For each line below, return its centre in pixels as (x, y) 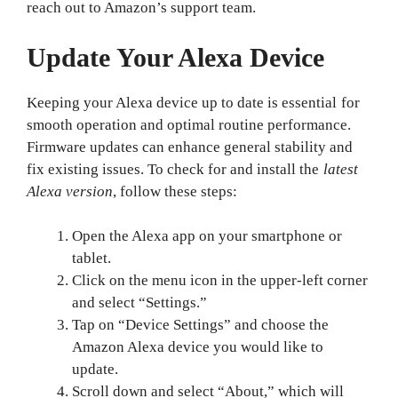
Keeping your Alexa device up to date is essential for (193, 102)
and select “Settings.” (140, 302)
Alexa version (70, 191)
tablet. (92, 258)
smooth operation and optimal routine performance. (189, 124)
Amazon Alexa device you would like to (198, 347)
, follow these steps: (175, 191)
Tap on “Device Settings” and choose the (201, 325)
